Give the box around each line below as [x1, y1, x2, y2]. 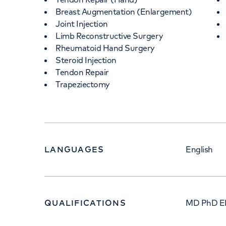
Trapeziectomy [55, 79, 110, 89]
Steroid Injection [55, 55, 117, 65]
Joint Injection [55, 19, 108, 29]
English [186, 144, 213, 154]
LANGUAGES [44, 144, 104, 154]
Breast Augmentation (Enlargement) [55, 7, 192, 17]
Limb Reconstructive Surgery [55, 31, 163, 41]
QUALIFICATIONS [44, 198, 126, 208]
